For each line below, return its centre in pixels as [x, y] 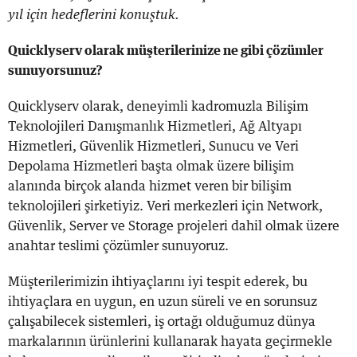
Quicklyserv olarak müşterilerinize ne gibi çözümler [166, 51]
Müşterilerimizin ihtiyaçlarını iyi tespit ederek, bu [158, 282]
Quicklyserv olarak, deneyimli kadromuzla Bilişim [158, 106]
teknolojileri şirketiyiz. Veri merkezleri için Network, [165, 206]
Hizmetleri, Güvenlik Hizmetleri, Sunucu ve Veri [153, 146]
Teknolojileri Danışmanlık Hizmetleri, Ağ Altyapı [155, 126]
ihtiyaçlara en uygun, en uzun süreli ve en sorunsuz [163, 302]
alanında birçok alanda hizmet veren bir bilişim [150, 186]
